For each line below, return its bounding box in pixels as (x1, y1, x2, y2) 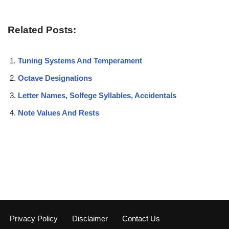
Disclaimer (72, 214, 108, 223)
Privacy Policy (10, 214, 58, 223)
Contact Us (122, 214, 160, 223)
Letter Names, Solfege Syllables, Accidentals (18, 90, 176, 100)
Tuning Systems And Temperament (18, 56, 142, 65)
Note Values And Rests (18, 108, 99, 117)
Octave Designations (18, 73, 92, 82)
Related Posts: (8, 24, 76, 35)
